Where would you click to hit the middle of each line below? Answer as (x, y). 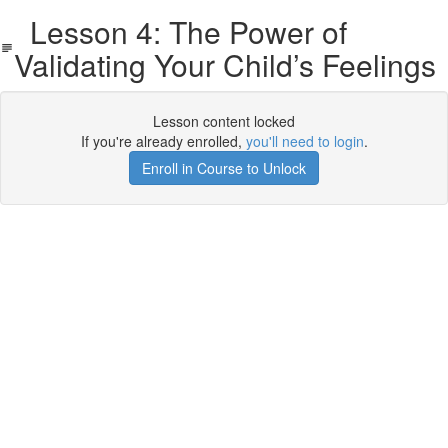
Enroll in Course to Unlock (224, 168)
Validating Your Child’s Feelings (224, 64)
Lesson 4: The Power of (180, 31)
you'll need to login (304, 141)
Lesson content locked (224, 121)
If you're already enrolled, (163, 141)
